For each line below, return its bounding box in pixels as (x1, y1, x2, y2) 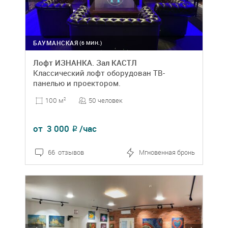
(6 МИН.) (79, 39, 102, 47)
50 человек (89, 96, 123, 105)
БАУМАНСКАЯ (33, 39, 78, 47)
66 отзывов (48, 148, 84, 157)
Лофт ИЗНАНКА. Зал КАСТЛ (33, 58, 137, 68)
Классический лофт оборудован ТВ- (33, 68, 165, 78)
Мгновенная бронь (139, 148, 195, 157)
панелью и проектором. (33, 78, 121, 89)
